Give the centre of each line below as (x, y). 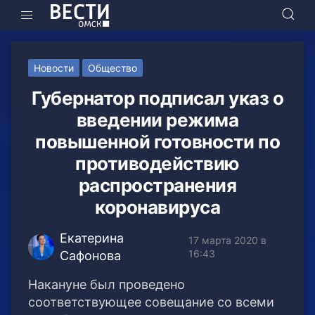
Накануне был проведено (107, 285)
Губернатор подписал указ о (157, 98)
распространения (157, 186)
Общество (112, 68)
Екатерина (91, 238)
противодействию (157, 164)
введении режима (157, 120)
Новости (54, 68)
